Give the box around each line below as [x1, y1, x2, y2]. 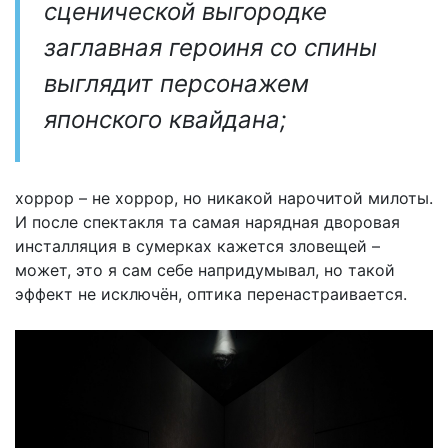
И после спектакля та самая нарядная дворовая [15, 212, 400, 233]
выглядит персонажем [44, 69, 309, 99]
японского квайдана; [44, 105, 287, 135]
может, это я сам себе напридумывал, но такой [15, 260, 395, 281]
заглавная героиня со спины [44, 33, 377, 63]
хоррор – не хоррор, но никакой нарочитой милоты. [15, 188, 433, 209]
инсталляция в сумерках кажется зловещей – [15, 236, 380, 257]
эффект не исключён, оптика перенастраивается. [15, 284, 407, 305]
